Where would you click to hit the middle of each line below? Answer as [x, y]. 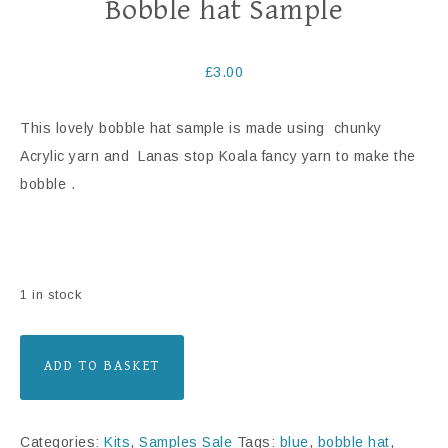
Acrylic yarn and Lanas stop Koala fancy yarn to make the [218, 156]
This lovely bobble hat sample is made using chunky [201, 128]
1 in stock [50, 294]
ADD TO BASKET [102, 366]
